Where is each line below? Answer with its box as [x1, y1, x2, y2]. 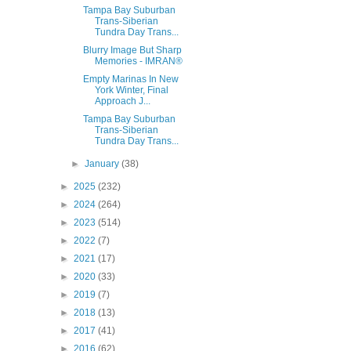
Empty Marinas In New [82, 74, 179, 85]
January [85, 158, 122, 169]
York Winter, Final [94, 85, 168, 96]
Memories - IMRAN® [94, 56, 183, 67]
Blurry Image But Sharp [82, 45, 182, 56]
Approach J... [94, 96, 150, 107]
